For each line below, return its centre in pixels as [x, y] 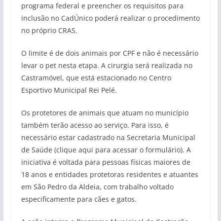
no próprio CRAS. [49, 31]
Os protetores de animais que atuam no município [105, 113]
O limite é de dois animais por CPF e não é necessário [110, 53]
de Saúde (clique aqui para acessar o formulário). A [106, 150]
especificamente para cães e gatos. [80, 199]
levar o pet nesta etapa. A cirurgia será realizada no [107, 66]
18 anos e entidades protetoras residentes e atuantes [110, 175]
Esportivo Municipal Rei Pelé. [70, 90]
